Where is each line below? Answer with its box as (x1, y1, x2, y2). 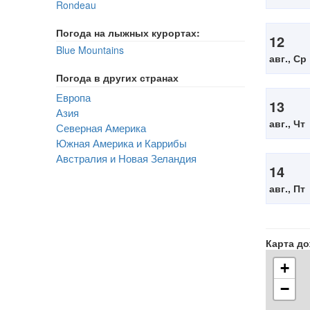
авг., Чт (269, 116, 305, 130)
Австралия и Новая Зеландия (56, 150, 197, 165)
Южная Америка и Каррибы (56, 135, 187, 150)
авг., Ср (269, 51, 307, 65)
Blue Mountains (56, 43, 124, 57)
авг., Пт (269, 181, 305, 195)
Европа (56, 89, 91, 104)
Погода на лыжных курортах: (56, 26, 200, 39)
